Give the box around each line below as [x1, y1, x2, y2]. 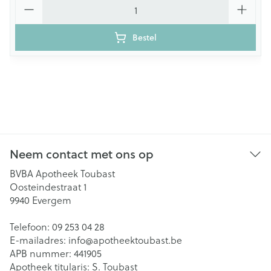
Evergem [32, 193, 71, 207]
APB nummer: [10, 246, 74, 260]
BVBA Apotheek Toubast [10, 166, 115, 180]
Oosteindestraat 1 [10, 180, 87, 194]
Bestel [132, 31, 157, 44]
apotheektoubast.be [93, 233, 182, 247]
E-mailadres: [10, 233, 68, 247]
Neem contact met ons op [10, 145, 154, 163]
